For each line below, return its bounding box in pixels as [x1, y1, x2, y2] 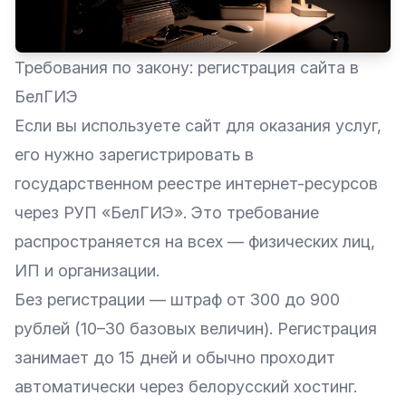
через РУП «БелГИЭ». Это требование [14, 202, 319, 222]
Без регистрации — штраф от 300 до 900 [14, 289, 340, 309]
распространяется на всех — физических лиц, [14, 231, 375, 251]
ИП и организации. [14, 260, 159, 280]
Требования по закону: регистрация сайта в [14, 57, 359, 77]
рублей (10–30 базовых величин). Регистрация [14, 318, 377, 338]
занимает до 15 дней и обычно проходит [14, 347, 335, 367]
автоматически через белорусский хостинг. [14, 376, 357, 396]
